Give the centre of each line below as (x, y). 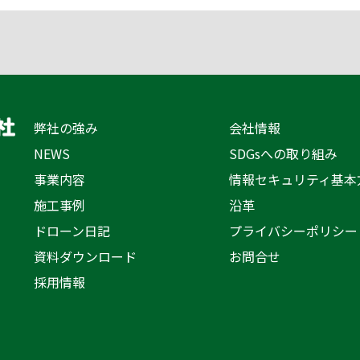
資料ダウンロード (86, 257)
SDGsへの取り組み (283, 154)
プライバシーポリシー (293, 231)
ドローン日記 (72, 231)
